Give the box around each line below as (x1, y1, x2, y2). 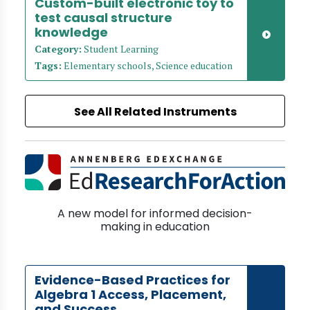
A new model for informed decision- (57, 206, 253, 222)
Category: (35, 42, 82, 55)
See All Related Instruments (73, 104, 237, 120)
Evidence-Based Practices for (35, 271, 230, 289)
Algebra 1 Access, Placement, (35, 286, 226, 303)
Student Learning (82, 42, 158, 55)
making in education (100, 219, 210, 235)
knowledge (35, 24, 108, 41)
